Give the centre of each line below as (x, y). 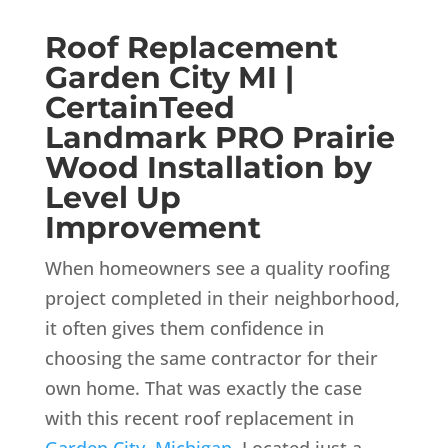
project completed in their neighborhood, (222, 297)
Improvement (152, 227)
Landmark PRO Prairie (219, 137)
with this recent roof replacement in (199, 417)
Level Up (112, 197)
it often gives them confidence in (184, 327)
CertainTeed (139, 107)
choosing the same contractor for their (211, 357)
